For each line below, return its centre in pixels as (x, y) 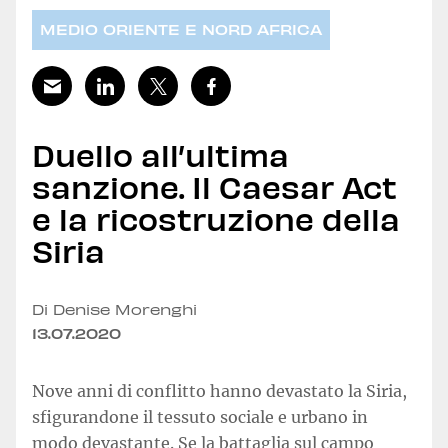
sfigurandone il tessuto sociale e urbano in (200, 417)
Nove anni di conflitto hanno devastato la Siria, (219, 391)
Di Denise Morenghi (114, 309)
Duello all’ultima (160, 153)
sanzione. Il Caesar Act (214, 185)
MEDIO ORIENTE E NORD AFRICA (181, 29)
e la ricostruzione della (216, 217)
